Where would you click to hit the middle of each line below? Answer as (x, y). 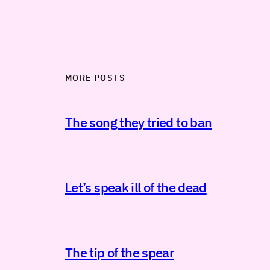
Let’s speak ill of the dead (136, 187)
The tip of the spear (120, 252)
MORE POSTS (95, 77)
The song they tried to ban (139, 122)
